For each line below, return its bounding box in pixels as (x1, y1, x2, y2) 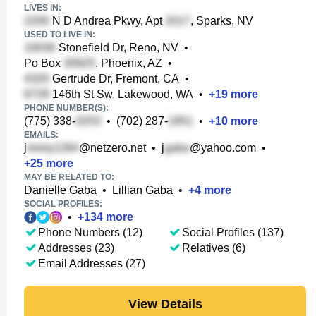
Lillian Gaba (112, 184, 173, 196)
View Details (128, 296, 202, 311)
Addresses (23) (38, 242, 114, 254)
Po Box (24, 57, 63, 69)
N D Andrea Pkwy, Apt (49, 15, 165, 27)
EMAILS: (24, 130, 59, 140)
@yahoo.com (190, 142, 256, 154)
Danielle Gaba (24, 184, 97, 196)
